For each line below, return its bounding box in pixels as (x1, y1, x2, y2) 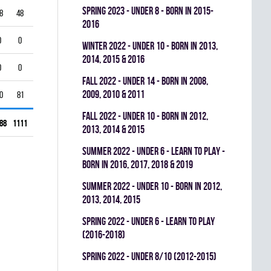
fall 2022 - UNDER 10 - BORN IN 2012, (82, 110, 208, 122)
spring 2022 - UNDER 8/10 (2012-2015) (82, 250, 217, 262)
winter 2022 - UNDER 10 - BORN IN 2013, (82, 40, 218, 51)
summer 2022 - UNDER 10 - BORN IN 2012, (82, 180, 222, 192)
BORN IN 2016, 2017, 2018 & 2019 (82, 158, 193, 170)
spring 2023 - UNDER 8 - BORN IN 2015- (82, 5, 214, 16)
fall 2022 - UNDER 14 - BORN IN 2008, (82, 75, 208, 87)
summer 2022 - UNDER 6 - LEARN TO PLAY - (82, 145, 225, 157)
